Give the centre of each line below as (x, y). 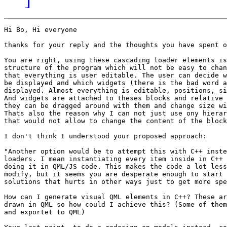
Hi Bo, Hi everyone (41, 30)
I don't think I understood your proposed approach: (107, 136)
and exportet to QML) (45, 212)
